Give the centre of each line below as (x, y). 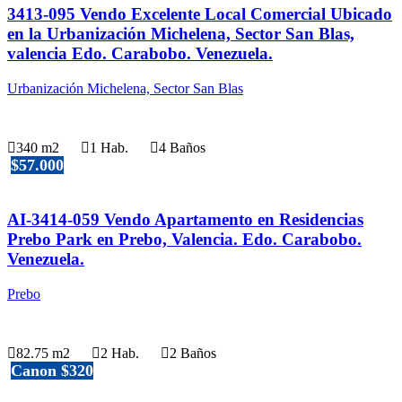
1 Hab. (109, 148)
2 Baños (193, 354)
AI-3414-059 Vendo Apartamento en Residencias (185, 220)
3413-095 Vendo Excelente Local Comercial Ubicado (200, 14)
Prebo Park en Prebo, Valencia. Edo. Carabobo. (184, 240)
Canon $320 (52, 371)
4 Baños (182, 148)
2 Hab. (120, 354)
